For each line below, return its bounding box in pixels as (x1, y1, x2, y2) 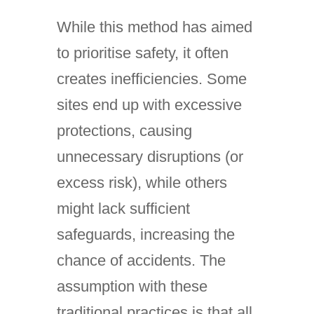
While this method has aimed (56, 18, 252, 36)
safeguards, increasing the (56, 226, 235, 243)
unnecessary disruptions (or (56, 148, 243, 165)
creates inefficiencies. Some (56, 70, 247, 88)
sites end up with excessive (56, 96, 242, 114)
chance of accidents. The (56, 252, 226, 269)
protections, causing (56, 122, 192, 139)
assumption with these (56, 278, 207, 295)
